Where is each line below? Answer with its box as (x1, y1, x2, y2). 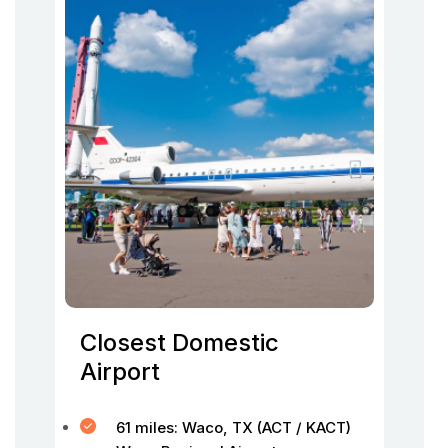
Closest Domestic (80, 328, 279, 357)
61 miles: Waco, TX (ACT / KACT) (116, 418, 351, 437)
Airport (80, 357, 160, 386)
